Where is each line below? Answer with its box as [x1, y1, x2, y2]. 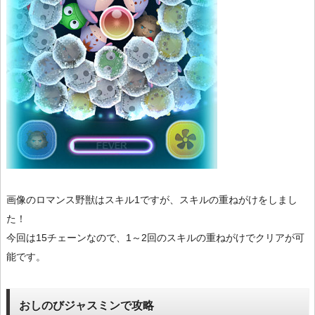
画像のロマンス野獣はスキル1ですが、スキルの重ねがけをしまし [6, 193, 297, 205]
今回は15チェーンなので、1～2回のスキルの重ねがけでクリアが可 [6, 231, 304, 243]
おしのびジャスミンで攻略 [18, 298, 154, 311]
